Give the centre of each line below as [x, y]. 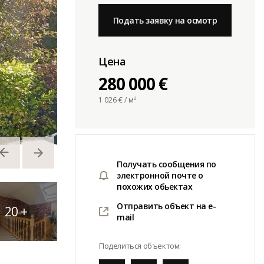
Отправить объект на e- [166, 206]
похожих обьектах [154, 187]
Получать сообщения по [166, 164]
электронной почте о [160, 175]
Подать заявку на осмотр [165, 20]
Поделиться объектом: [140, 246]
